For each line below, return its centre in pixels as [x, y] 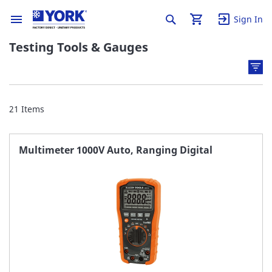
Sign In [248, 19]
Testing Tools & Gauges [79, 47]
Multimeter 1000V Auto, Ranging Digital [116, 150]
